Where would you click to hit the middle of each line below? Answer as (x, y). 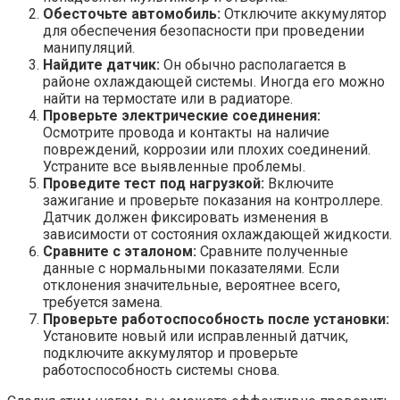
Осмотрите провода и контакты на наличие (186, 133)
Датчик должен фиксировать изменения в (186, 218)
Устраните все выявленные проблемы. (174, 167)
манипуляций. (89, 48)
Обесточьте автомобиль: (132, 14)
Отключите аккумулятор (304, 14)
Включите (299, 184)
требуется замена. (103, 303)
